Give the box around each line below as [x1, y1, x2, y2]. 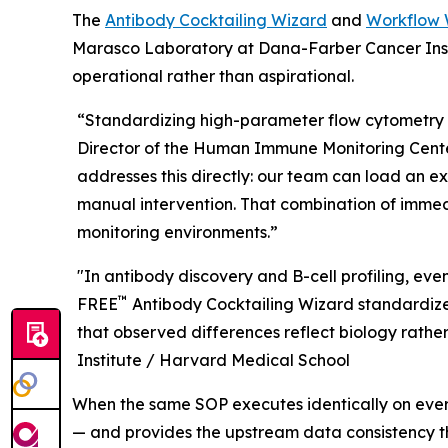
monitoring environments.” [77, 221, 279, 242]
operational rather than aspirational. [72, 65, 354, 86]
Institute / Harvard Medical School [77, 349, 351, 370]
